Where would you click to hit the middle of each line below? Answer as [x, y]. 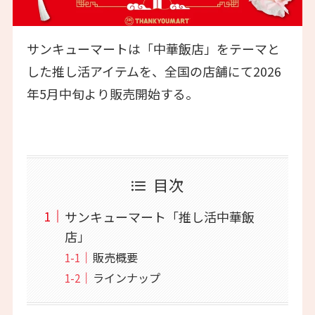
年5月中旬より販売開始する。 [112, 94]
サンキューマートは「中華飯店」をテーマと [153, 49]
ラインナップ [126, 277]
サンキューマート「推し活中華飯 [159, 216]
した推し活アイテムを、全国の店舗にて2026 [154, 71]
